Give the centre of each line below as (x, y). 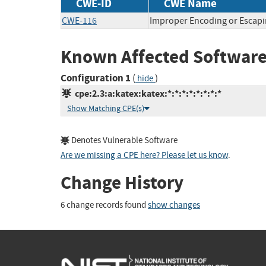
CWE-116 (79, 20)
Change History (122, 183)
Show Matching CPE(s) (106, 109)
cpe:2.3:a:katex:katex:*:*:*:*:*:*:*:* (146, 94)
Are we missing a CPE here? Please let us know (144, 156)
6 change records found (104, 205)
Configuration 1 (96, 78)
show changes (174, 205)
